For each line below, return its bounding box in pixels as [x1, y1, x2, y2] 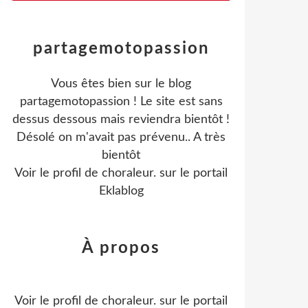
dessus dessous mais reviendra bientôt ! [12, 113, 230, 126]
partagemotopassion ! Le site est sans [19, 96, 223, 108]
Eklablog [98, 185, 144, 197]
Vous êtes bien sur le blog [51, 78, 191, 90]
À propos [82, 240, 160, 256]
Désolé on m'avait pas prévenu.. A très [16, 131, 225, 144]
